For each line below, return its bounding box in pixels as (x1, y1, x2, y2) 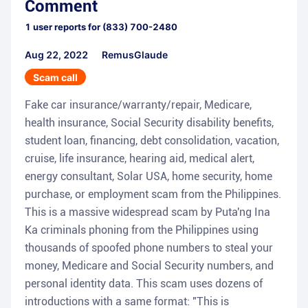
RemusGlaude (102, 49, 168, 61)
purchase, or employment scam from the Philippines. (25, 188, 281, 201)
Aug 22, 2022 (25, 49, 88, 61)
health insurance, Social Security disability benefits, (25, 116, 274, 130)
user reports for (31, 21, 100, 33)
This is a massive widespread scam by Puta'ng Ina (25, 206, 270, 219)
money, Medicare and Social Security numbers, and (25, 259, 274, 273)
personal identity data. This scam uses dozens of (25, 277, 263, 291)
